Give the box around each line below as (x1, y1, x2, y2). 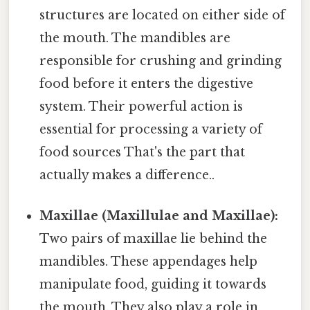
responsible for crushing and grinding (39, 53, 282, 69)
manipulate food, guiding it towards (39, 276, 267, 292)
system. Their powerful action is (39, 98, 244, 114)
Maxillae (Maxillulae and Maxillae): (39, 208, 279, 224)
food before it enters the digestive (39, 75, 254, 91)
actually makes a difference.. (39, 167, 215, 183)
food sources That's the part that (39, 144, 246, 160)
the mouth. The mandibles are (39, 30, 231, 46)
